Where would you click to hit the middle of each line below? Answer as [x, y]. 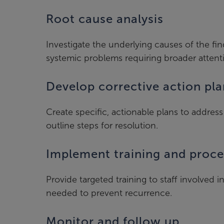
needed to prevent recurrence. [109, 193]
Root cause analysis [105, 19]
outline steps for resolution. [102, 126]
